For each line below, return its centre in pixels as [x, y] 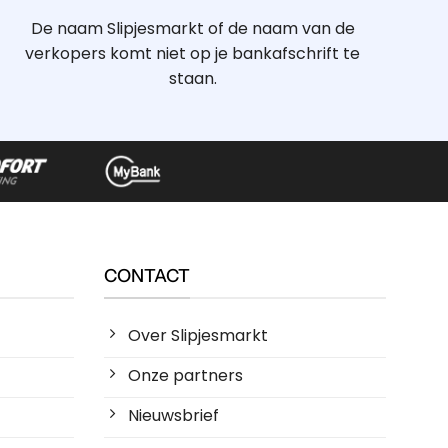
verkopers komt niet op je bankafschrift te [193, 53]
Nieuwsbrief [173, 416]
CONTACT [146, 275]
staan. [192, 78]
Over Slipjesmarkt [197, 336]
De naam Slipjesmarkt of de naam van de [192, 28]
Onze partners [185, 376]
